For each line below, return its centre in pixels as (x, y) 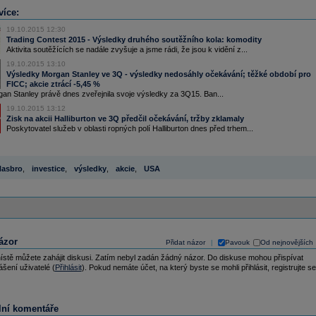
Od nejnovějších (286, 242)
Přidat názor (185, 242)
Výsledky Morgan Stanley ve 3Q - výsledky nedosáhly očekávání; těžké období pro (158, 74)
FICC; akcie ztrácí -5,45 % (53, 84)
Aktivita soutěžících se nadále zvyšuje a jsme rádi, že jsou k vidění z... (127, 49)
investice (48, 169)
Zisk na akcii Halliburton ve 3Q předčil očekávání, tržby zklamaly (125, 119)
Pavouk (237, 242)
